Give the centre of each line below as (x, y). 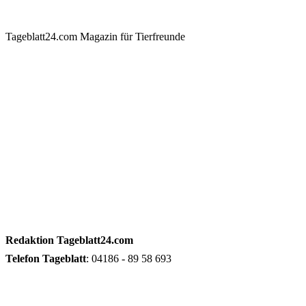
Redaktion (30, 240)
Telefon (23, 259)
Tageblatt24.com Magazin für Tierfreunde (95, 37)
